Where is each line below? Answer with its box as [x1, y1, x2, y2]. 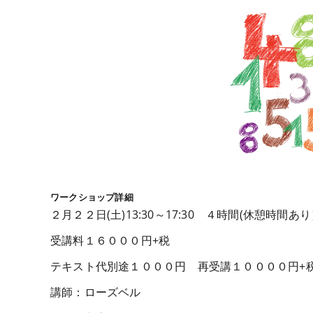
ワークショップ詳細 [50, 190, 133, 203]
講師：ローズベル [50, 284, 141, 300]
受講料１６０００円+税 [50, 232, 170, 248]
